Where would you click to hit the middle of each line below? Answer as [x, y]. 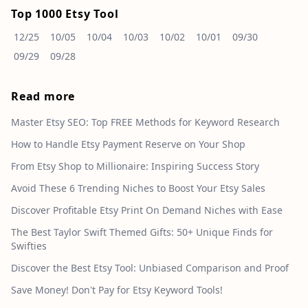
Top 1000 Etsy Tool [65, 14]
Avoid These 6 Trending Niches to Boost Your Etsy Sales [138, 188]
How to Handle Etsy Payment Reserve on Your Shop [128, 144]
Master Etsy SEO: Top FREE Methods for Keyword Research [145, 122]
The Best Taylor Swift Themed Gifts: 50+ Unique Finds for [142, 232]
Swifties [29, 246]
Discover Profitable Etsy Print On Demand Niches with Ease [147, 210]
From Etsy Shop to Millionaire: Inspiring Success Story [135, 166]
